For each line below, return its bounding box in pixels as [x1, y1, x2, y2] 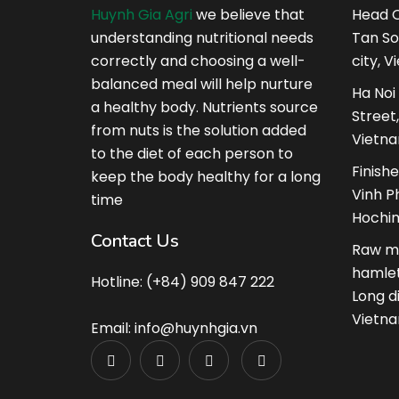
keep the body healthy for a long [91, 167, 321, 187]
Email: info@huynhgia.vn [91, 318, 257, 338]
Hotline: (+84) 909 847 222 [91, 272, 274, 292]
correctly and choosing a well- [91, 51, 305, 71]
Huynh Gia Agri [91, 4, 192, 25]
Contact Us [91, 229, 179, 253]
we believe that [192, 4, 305, 25]
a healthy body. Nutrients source [91, 97, 318, 118]
